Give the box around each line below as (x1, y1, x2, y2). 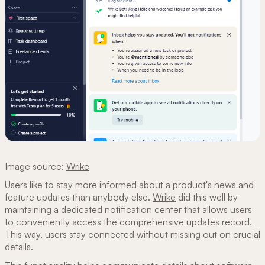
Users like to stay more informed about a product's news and (5, 179, 254, 191)
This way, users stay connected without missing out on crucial (5, 228, 260, 241)
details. (5, 241, 35, 253)
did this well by (176, 191, 238, 203)
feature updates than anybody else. (5, 191, 153, 203)
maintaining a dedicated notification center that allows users (5, 203, 252, 216)
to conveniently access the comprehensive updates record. (5, 216, 252, 228)
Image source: (5, 160, 66, 173)
